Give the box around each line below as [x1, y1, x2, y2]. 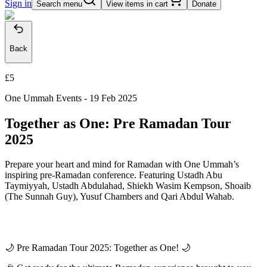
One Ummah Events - [5, 92, 89, 103]
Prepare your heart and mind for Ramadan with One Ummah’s [5, 159, 239, 170]
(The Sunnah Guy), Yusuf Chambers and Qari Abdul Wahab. [5, 191, 234, 202]
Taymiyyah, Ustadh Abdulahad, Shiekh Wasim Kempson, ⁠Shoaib [5, 181, 251, 191]
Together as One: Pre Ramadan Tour [5, 115, 231, 131]
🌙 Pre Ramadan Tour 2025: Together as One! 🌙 [5, 243, 191, 253]
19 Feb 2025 [89, 92, 137, 103]
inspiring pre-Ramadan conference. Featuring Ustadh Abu [5, 170, 222, 181]
